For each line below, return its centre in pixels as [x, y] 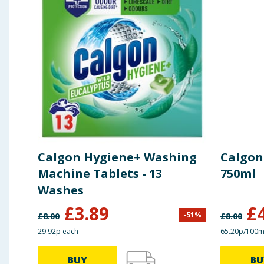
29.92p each [58, 232]
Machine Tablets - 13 [100, 174]
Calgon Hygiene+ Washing [117, 157]
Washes [61, 190]
